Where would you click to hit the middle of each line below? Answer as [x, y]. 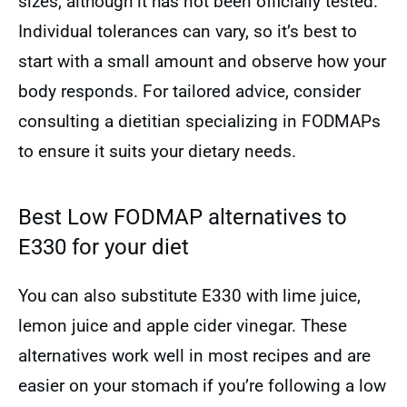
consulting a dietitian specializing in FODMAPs [199, 121]
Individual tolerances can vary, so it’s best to [188, 31]
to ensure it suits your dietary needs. [157, 151]
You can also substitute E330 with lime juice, [189, 296]
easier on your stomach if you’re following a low [202, 386]
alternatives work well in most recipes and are [194, 356]
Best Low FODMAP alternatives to [183, 217]
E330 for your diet [104, 247]
